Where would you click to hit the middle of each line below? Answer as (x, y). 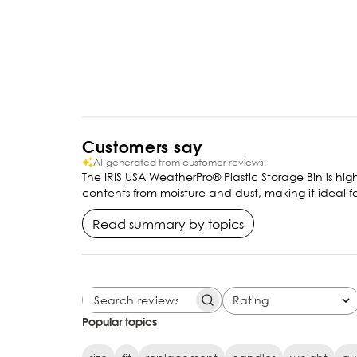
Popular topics (120, 322)
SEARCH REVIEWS (213, 306)
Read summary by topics (169, 224)
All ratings (246, 306)
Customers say (143, 147)
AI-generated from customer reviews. (180, 162)
